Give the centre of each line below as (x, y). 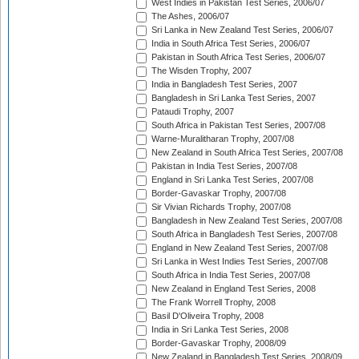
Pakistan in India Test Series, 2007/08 (223, 166)
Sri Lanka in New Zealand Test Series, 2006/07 (241, 30)
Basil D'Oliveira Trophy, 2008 (206, 316)
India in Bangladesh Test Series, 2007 (223, 85)
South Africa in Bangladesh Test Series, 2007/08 (243, 234)
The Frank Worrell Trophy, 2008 (212, 303)
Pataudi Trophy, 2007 (192, 112)
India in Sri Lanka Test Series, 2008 (219, 330)
